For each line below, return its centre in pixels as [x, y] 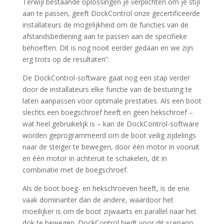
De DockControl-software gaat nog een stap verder [106, 78]
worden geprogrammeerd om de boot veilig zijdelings [109, 135]
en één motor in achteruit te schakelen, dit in [94, 158]
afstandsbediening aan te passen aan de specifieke [104, 36]
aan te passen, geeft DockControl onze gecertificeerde [111, 13]
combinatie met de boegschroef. [75, 170]
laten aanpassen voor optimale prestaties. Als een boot [112, 101]
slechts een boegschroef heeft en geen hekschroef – [107, 112]
